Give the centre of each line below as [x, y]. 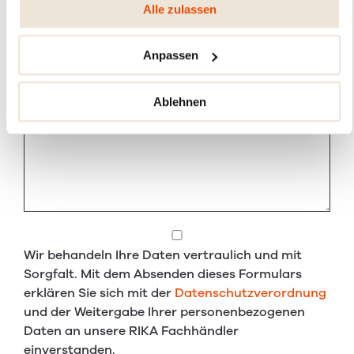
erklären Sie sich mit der [99, 293]
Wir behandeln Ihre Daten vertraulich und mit [163, 255]
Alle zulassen [179, 9]
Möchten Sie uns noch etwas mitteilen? [145, 83]
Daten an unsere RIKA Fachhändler [131, 331]
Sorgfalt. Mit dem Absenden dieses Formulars [163, 274]
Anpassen [170, 55]
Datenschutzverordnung [250, 293]
